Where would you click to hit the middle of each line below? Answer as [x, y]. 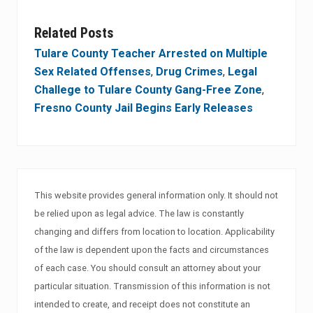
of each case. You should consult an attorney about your [147, 268]
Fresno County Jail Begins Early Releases [144, 108]
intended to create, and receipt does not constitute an [142, 305]
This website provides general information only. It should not [156, 196]
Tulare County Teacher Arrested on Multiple [151, 54]
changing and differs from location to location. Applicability [154, 232]
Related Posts [74, 33]
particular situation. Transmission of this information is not [152, 286]
